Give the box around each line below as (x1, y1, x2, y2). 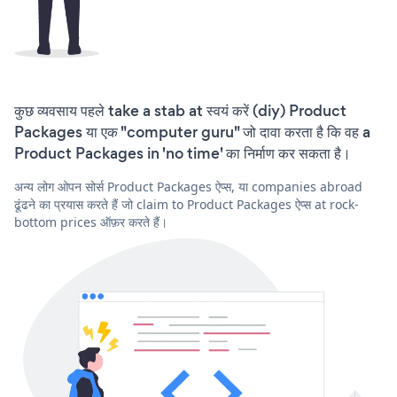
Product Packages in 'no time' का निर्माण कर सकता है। (14, 143, 351, 165)
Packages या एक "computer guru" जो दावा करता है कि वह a (14, 121, 370, 144)
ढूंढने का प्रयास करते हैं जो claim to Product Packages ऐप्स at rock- (14, 196, 359, 214)
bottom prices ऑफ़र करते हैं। (14, 214, 167, 231)
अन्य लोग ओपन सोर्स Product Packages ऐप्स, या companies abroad (14, 178, 362, 196)
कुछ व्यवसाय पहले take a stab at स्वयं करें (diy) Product (14, 100, 346, 122)
